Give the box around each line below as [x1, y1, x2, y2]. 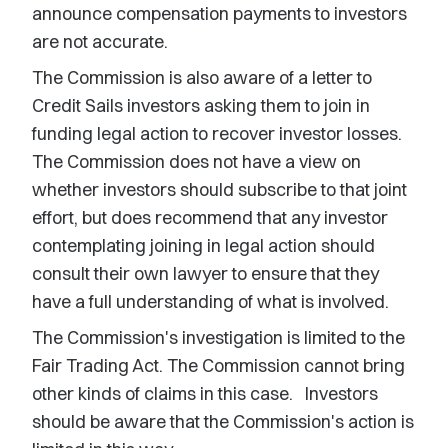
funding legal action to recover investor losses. [32, 122, 402, 145]
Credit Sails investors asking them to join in [32, 94, 370, 117]
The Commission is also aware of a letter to [32, 66, 372, 89]
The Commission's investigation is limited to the [32, 326, 405, 349]
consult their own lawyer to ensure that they [32, 262, 379, 285]
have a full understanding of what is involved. [32, 290, 389, 313]
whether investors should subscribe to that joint [32, 178, 407, 201]
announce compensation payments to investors [32, 2, 407, 25]
